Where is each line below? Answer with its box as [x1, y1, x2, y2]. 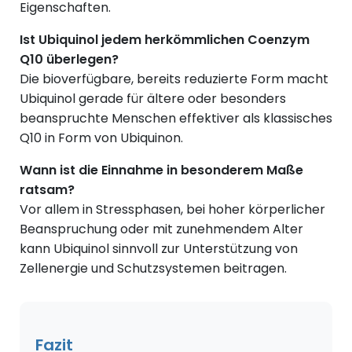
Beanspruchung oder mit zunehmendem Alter [20, 220, 303, 239]
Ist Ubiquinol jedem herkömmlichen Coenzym [20, 31, 310, 49]
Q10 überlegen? [20, 50, 119, 69]
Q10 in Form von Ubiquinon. [20, 129, 183, 148]
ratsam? [20, 181, 75, 200]
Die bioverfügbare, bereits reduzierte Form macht [20, 70, 328, 89]
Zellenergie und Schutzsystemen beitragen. [20, 259, 287, 278]
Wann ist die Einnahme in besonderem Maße [20, 161, 303, 180]
